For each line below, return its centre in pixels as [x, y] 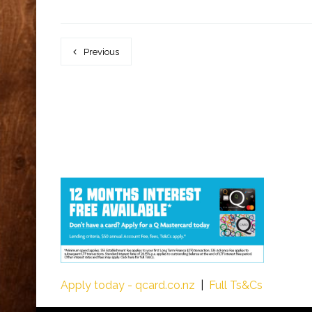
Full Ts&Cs [236, 285]
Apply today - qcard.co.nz [128, 285]
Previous [101, 52]
